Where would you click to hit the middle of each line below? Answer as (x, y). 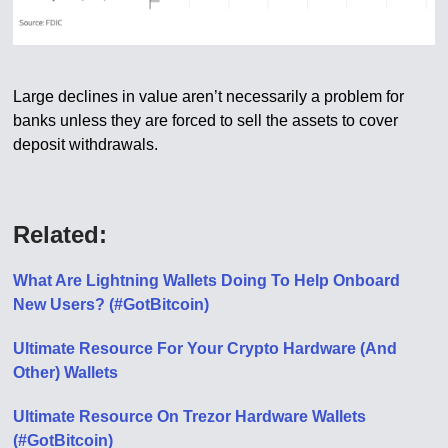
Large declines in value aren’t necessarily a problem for (209, 97)
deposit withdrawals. (86, 145)
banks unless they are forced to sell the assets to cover (206, 121)
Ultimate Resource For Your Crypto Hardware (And (205, 349)
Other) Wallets (66, 373)
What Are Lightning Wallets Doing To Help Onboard (207, 281)
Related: (60, 235)
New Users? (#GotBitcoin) (111, 305)
